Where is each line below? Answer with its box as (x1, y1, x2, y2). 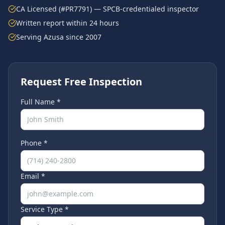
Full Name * (21, 97, 61, 106)
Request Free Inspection (21, 75, 142, 88)
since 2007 (64, 32, 101, 42)
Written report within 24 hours (16, 18, 119, 28)
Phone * (21, 138, 48, 148)
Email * (21, 171, 45, 181)
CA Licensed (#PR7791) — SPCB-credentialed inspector (16, 4, 199, 14)
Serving (16, 32, 44, 42)
